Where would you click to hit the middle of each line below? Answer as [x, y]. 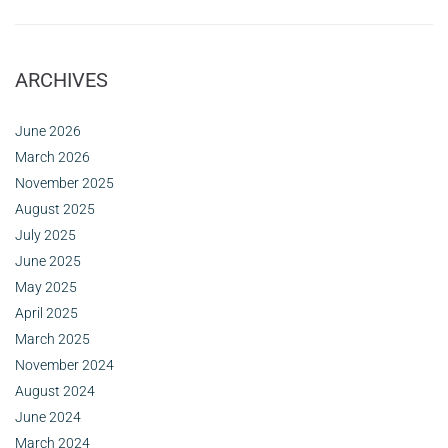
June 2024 [48, 416]
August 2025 [55, 208]
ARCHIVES [61, 79]
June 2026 [48, 130]
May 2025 [46, 286]
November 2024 [64, 364]
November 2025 [64, 182]
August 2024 [55, 390]
